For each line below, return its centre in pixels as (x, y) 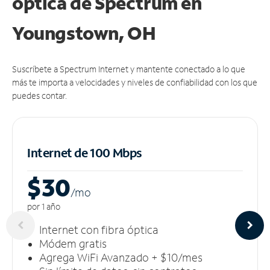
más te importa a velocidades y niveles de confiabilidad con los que (135, 82)
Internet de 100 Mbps (85, 152)
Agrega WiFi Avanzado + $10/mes (121, 257)
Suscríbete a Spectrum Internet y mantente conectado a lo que (129, 69)
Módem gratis (73, 243)
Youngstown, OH (84, 33)
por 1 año (44, 206)
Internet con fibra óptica (99, 229)
